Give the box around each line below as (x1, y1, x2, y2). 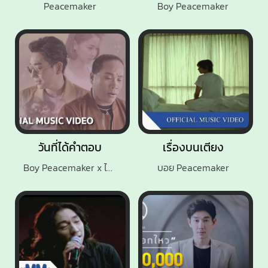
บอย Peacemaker (157, 160, 229, 175)
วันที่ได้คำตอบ (38, 139, 102, 156)
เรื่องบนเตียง (162, 139, 224, 156)
